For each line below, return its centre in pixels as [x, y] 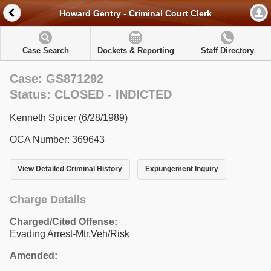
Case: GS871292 [57, 79]
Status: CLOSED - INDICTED [91, 94]
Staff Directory [227, 51]
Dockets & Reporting [135, 51]
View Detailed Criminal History [70, 169]
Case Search [45, 51]
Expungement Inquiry [181, 169]
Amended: [34, 255]
